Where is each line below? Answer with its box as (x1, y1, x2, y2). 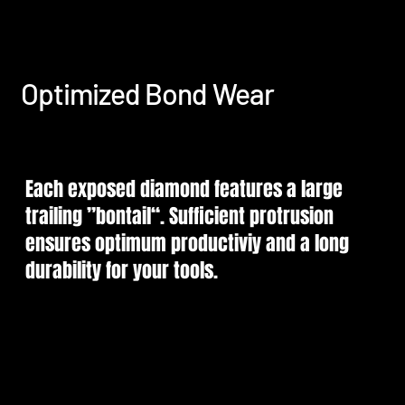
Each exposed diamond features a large (24, 174, 343, 204)
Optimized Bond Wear (20, 76, 274, 111)
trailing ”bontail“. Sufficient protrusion (24, 202, 334, 231)
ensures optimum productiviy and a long (24, 229, 349, 259)
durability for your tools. (24, 256, 218, 286)
